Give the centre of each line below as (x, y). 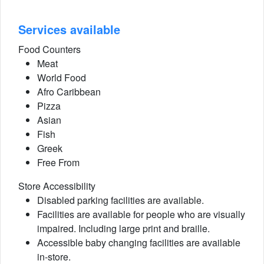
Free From (58, 162)
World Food (62, 77)
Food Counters (49, 49)
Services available (69, 29)
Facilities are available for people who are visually (141, 214)
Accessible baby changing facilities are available (139, 242)
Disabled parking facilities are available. (121, 200)
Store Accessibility (57, 186)
